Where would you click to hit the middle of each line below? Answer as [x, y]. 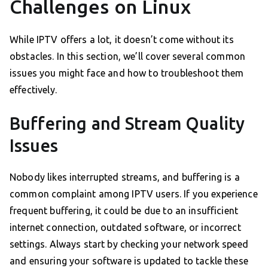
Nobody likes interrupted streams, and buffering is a [125, 177]
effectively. [33, 90]
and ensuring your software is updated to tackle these [129, 261]
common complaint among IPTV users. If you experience [134, 194]
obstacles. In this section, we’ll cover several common [128, 57]
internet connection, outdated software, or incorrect [125, 228]
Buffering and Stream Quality [127, 124]
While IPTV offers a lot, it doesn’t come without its [122, 40]
